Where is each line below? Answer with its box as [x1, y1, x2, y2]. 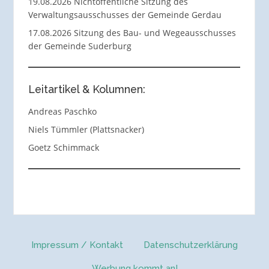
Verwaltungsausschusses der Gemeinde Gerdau [28, 8, 222, 20]
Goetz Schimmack [28, 141, 99, 153]
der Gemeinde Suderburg [28, 40, 131, 52]
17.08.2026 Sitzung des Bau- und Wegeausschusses [28, 26, 236, 38]
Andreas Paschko [28, 105, 97, 117]
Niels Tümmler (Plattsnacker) [28, 123, 144, 135]
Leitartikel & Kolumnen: [28, 82, 145, 95]
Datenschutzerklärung [144, 239, 238, 250]
